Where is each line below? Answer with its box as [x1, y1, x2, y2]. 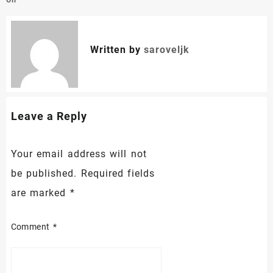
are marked [10, 187, 70, 199]
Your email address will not [10, 148, 147, 160]
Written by [90, 43, 144, 55]
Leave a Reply [10, 110, 87, 123]
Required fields [80, 168, 155, 180]
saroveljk [143, 43, 190, 55]
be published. [10, 168, 77, 180]
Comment [10, 222, 53, 232]
